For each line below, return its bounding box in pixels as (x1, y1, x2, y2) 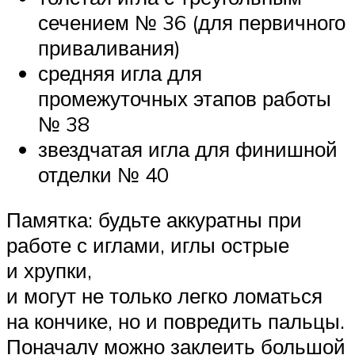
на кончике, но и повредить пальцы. (6, 308, 345, 334)
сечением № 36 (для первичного (38, 9, 345, 35)
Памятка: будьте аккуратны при (6, 207, 302, 233)
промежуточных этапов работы (38, 85, 331, 111)
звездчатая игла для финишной (38, 136, 338, 162)
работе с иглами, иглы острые (6, 232, 289, 258)
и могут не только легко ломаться (6, 283, 323, 309)
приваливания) (38, 34, 181, 60)
